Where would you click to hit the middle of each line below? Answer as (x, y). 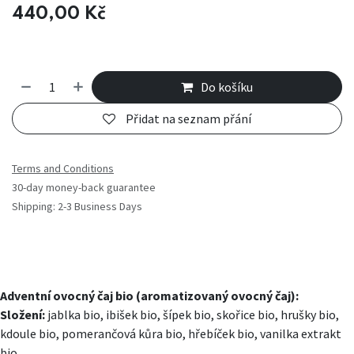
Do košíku (227, 87)
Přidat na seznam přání (188, 119)
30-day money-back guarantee (84, 188)
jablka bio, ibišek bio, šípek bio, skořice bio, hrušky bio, (192, 315)
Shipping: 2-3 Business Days (77, 207)
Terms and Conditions (63, 169)
